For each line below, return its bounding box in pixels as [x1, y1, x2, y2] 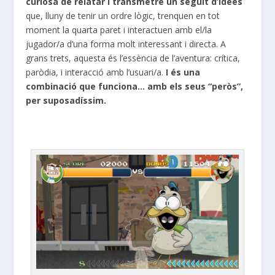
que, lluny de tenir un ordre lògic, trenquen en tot [26, 9, 220, 21]
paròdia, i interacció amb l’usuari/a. [26, 66, 166, 78]
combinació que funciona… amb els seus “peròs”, [26, 80, 244, 92]
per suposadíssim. [26, 94, 107, 106]
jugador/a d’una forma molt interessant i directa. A [26, 37, 227, 50]
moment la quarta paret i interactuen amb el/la [26, 23, 212, 36]
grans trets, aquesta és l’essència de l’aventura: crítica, [26, 52, 241, 64]
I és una [166, 66, 201, 78]
